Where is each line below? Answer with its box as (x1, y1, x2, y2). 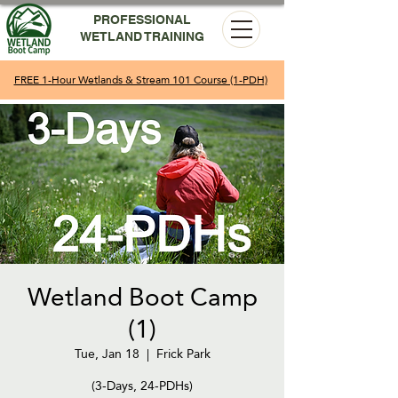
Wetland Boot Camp (27, 274, 258, 321)
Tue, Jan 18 (74, 342, 139, 365)
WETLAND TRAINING (79, 29, 204, 44)
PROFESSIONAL (92, 12, 191, 27)
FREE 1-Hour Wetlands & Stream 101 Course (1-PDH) (13, 70, 267, 90)
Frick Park (155, 342, 211, 365)
